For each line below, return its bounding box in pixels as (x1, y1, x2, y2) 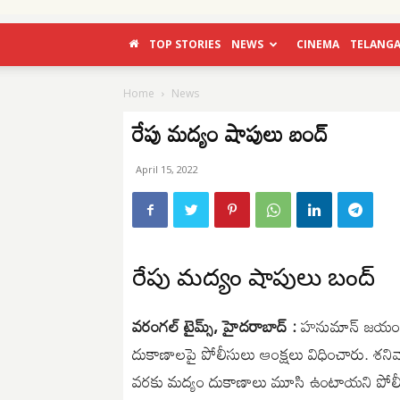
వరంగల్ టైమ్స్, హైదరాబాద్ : (132, 310, 296, 342)
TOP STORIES (149, 37, 221, 52)
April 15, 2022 (136, 162, 198, 176)
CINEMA (296, 37, 339, 52)
